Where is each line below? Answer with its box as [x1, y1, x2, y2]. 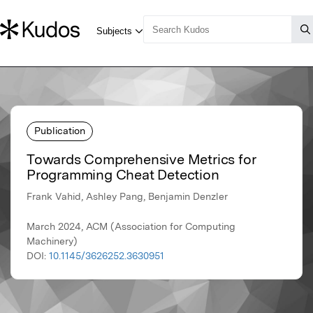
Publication [34, 124, 85, 136]
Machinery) [27, 235, 78, 247]
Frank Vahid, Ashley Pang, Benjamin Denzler [27, 191, 228, 203]
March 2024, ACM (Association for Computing [27, 221, 235, 233]
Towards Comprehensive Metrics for [27, 151, 256, 168]
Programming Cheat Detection [27, 166, 219, 184]
